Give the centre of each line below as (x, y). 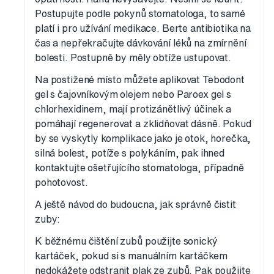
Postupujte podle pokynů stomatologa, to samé (140, 14)
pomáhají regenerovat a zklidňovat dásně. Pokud (143, 124)
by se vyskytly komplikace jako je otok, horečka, (143, 139)
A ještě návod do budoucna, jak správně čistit (135, 205)
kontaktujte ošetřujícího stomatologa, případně (139, 168)
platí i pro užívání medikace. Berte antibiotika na (143, 28)
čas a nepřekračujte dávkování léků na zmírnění (141, 43)
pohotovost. (63, 183)
